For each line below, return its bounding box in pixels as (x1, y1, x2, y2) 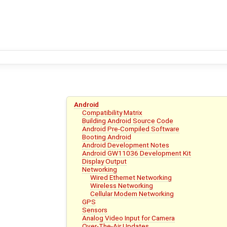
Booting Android (82, 132, 132, 141)
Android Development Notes (82, 140, 170, 149)
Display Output (82, 157, 127, 165)
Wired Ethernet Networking (90, 173, 172, 181)
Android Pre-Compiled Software (82, 124, 180, 133)
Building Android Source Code (82, 116, 174, 125)
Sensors (82, 205, 108, 214)
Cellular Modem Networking (90, 189, 174, 198)
